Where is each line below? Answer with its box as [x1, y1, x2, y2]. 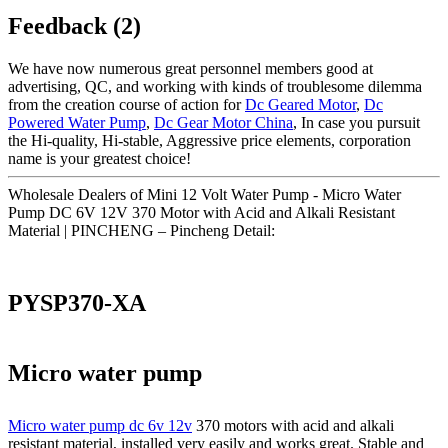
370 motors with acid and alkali [192, 417, 394, 435]
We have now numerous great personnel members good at [8, 59, 373, 77]
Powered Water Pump [8, 113, 146, 131]
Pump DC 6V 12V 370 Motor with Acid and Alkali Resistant [8, 203, 395, 221]
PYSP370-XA [8, 289, 146, 316]
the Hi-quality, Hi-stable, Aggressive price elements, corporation [8, 131, 411, 149]
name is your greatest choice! [8, 149, 191, 167]
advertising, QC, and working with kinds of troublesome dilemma [8, 77, 422, 95]
